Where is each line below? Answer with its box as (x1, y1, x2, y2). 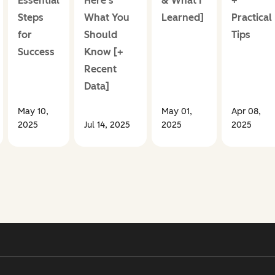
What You (83, 12, 130, 24)
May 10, (17, 106, 48, 117)
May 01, (161, 106, 192, 117)
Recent (83, 63, 117, 76)
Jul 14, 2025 (83, 120, 130, 131)
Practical (231, 12, 272, 24)
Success (17, 46, 55, 58)
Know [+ (83, 46, 123, 58)
